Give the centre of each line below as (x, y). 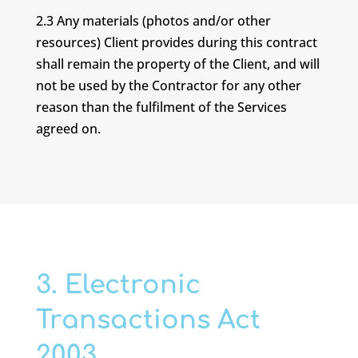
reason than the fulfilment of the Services (161, 107)
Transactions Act (148, 320)
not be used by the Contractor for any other (168, 86)
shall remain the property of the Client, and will (177, 64)
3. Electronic (118, 285)
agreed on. (68, 129)
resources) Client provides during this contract (176, 42)
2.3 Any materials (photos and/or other (153, 21)
